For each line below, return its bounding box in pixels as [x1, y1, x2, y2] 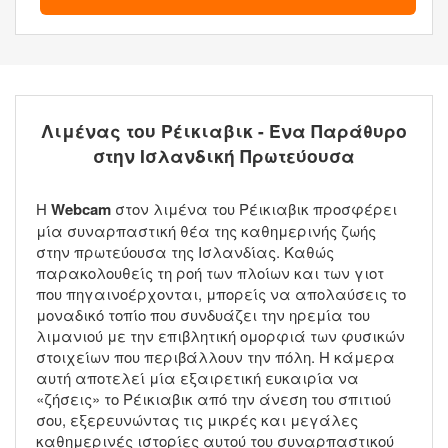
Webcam [51, 198, 111, 221]
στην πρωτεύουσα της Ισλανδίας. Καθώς [36, 241, 334, 263]
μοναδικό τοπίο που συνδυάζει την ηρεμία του [36, 304, 370, 326]
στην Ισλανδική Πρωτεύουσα [93, 143, 355, 169]
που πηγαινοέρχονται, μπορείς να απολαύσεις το [36, 283, 406, 305]
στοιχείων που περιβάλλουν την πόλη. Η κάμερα [36, 346, 395, 368]
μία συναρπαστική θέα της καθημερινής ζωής [36, 220, 376, 242]
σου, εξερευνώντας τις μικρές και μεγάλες [36, 409, 358, 431]
